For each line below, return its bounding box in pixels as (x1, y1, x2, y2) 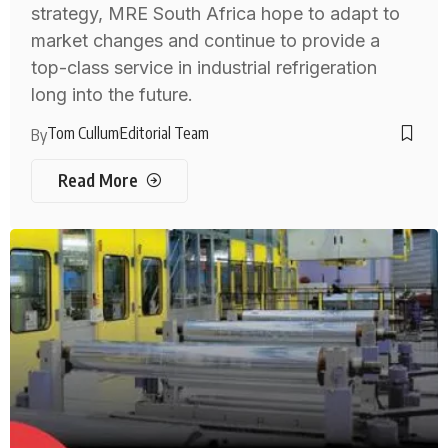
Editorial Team (120, 122, 210, 143)
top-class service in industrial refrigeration (31, 56, 378, 78)
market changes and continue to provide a (31, 29, 381, 51)
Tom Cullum (47, 122, 120, 143)
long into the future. (31, 83, 194, 105)
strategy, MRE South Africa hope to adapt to (31, 2, 401, 24)
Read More (57, 169, 138, 192)
